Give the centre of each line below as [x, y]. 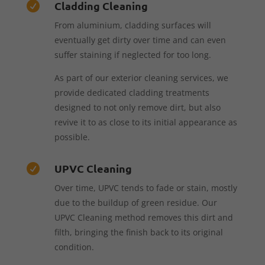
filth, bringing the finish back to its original [138, 232]
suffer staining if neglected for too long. [132, 54]
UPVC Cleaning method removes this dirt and [143, 217]
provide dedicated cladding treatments [132, 92]
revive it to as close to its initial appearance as [146, 122]
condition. [74, 247]
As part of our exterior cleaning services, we [141, 77]
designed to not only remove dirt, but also [137, 107]
